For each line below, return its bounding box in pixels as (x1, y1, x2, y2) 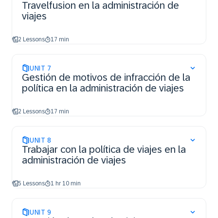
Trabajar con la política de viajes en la (22, 144, 186, 155)
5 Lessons (18, 180, 45, 187)
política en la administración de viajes (22, 83, 184, 93)
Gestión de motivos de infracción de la (22, 72, 190, 83)
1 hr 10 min (51, 180, 81, 187)
